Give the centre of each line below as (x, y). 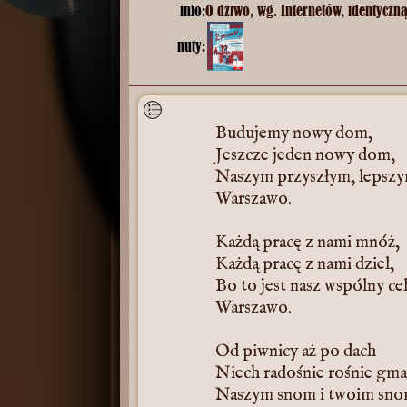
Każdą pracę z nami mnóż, (308, 243)
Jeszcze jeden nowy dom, (305, 155)
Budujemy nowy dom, (294, 134)
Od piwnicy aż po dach (296, 352)
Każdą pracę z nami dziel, (305, 264)
